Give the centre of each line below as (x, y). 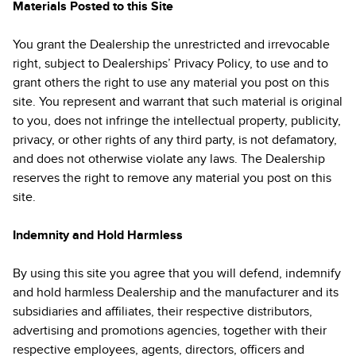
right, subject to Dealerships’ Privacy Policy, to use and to (170, 64)
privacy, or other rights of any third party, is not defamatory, (175, 140)
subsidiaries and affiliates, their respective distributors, (163, 311)
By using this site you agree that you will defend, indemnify (177, 273)
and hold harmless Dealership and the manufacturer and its (176, 292)
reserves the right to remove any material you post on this (172, 178)
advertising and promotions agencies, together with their (170, 331)
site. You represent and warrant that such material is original (178, 102)
